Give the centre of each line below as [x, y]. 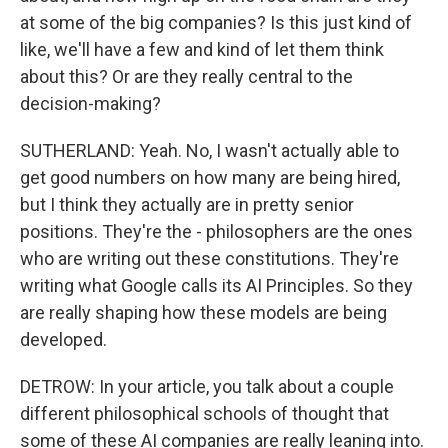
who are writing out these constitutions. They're [209, 258]
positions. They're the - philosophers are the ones [216, 231]
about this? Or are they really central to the [186, 76]
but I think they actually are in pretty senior [187, 204]
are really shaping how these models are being [203, 312]
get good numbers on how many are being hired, [210, 177]
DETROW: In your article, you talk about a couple [207, 386]
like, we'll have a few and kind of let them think [202, 49]
